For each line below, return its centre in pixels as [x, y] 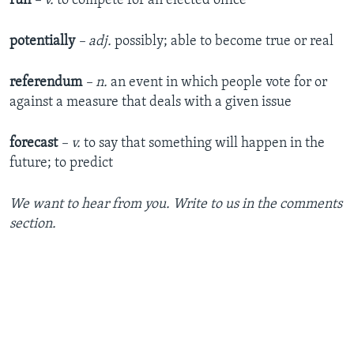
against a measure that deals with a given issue [151, 102]
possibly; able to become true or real [224, 41]
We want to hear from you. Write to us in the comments [176, 204]
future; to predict [61, 163]
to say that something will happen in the [203, 143]
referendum [46, 82]
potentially [42, 41]
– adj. [96, 41]
